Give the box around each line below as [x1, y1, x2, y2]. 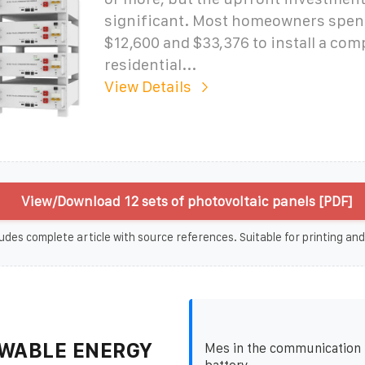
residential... [103, 55, 196, 73]
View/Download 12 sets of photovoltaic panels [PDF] [21, 193, 352, 209]
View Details [103, 77, 191, 95]
